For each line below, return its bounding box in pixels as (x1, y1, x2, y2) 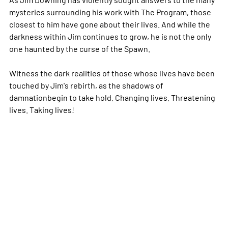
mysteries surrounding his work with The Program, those (9, 7, 211, 17)
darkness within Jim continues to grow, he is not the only (9, 31, 211, 42)
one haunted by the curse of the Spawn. (9, 43, 150, 54)
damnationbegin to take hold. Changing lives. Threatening (9, 92, 215, 103)
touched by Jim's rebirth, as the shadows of (9, 80, 163, 91)
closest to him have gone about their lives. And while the (9, 19, 210, 30)
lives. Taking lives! (9, 104, 74, 115)
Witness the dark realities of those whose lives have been (9, 68, 215, 78)
